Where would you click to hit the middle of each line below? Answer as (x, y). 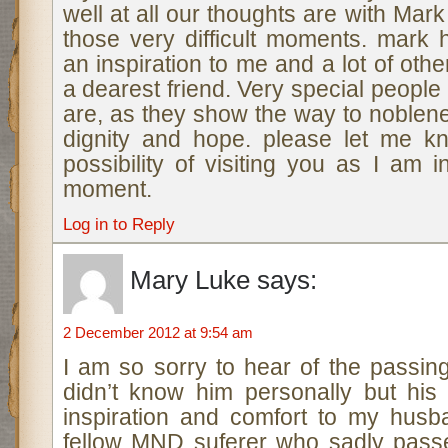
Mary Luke (189, 280)
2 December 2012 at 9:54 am (157, 332)
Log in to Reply (118, 224)
